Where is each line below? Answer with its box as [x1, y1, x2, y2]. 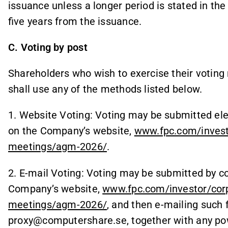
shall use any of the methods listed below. [8, 83, 203, 95]
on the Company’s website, [8, 125, 134, 137]
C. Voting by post [8, 41, 88, 53]
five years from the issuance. [8, 15, 142, 27]
